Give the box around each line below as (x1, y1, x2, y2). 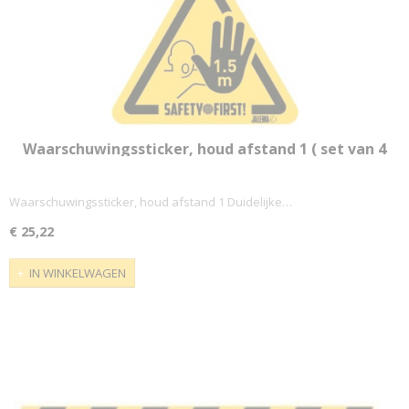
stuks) (182, 156, 227, 177)
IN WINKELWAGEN (29, 265, 126, 281)
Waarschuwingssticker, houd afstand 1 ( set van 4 (23, 138, 386, 159)
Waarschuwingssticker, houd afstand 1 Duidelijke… (9, 194, 292, 211)
